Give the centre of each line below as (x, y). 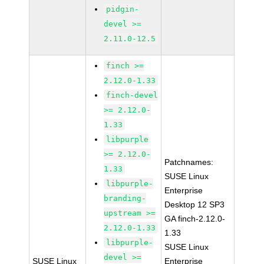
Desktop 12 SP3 (195, 204)
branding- (125, 198)
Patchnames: (189, 162)
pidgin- (123, 9)
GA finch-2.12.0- (195, 219)
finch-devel (132, 95)
